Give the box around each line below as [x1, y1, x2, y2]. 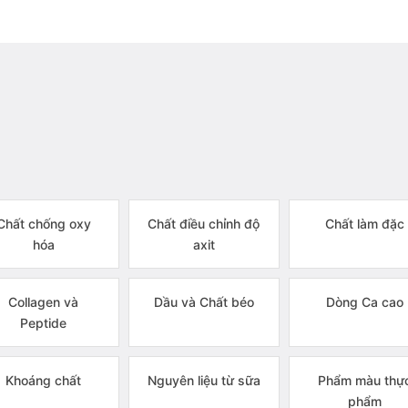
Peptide [20, 315, 67, 331]
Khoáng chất [5, 372, 82, 388]
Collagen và [8, 294, 79, 310]
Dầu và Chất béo [153, 294, 254, 310]
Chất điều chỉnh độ [148, 216, 260, 231]
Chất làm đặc [324, 216, 404, 231]
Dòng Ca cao [325, 294, 403, 310]
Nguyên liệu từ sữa [147, 372, 260, 388]
